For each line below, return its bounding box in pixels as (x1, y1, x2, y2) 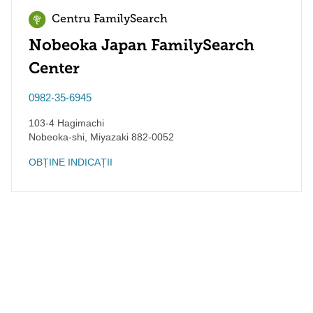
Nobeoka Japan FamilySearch (29, 36, 254, 54)
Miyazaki (87, 131, 129, 143)
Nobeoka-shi (29, 131, 85, 143)
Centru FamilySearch (52, 14, 168, 25)
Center (29, 59, 80, 78)
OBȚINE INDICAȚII (29, 156, 112, 168)
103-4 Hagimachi (29, 117, 104, 129)
